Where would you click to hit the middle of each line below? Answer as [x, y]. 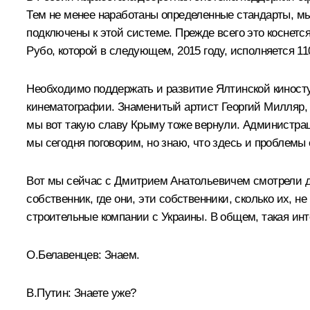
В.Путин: [49, 293]
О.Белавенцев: [64, 255]
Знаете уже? [103, 293]
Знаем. [120, 255]
